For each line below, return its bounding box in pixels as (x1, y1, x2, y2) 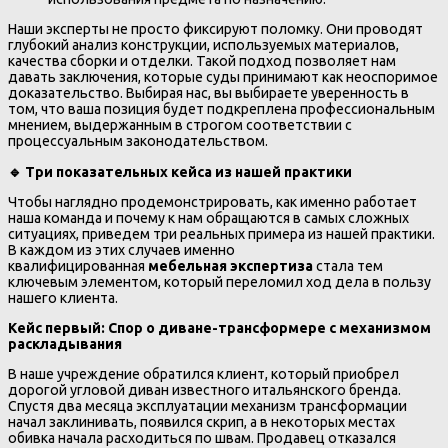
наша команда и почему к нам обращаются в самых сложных (8, 209, 409, 226)
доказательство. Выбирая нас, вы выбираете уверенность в (8, 85, 409, 102)
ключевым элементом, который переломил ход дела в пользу (8, 273, 431, 290)
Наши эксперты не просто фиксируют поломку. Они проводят (8, 21, 423, 38)
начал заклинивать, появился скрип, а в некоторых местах (8, 413, 395, 430)
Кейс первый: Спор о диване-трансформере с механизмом (8, 319, 431, 336)
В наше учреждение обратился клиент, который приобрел (8, 365, 399, 382)
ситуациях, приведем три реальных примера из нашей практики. (8, 225, 435, 242)
